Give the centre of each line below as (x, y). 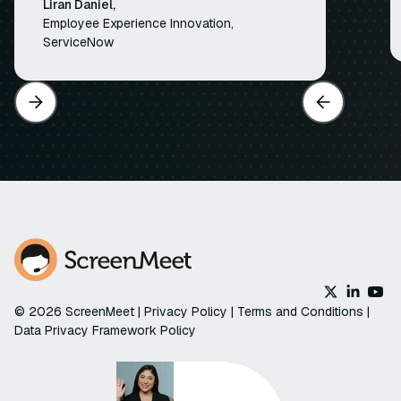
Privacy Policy (188, 311)
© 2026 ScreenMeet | (79, 311)
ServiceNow (78, 42)
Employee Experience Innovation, (138, 23)
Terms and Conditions (300, 311)
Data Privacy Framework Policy (105, 330)
